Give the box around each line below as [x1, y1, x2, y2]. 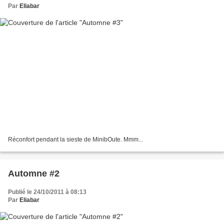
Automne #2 [8, 168, 59, 179]
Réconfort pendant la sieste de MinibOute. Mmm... [8, 136, 143, 143]
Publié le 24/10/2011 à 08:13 [8, 188, 86, 196]
